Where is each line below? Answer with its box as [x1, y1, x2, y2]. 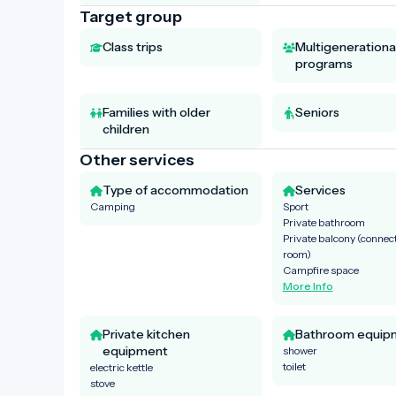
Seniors [294, 103, 339, 120]
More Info [282, 278, 333, 293]
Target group [80, 6, 182, 27]
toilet [282, 359, 306, 373]
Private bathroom [282, 215, 365, 229]
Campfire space [282, 263, 359, 277]
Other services [80, 149, 194, 170]
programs [294, 55, 353, 72]
